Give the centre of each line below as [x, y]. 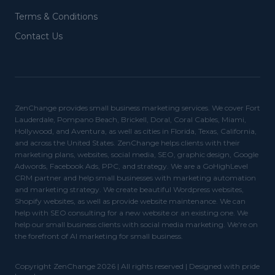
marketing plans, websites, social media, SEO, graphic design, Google [137, 154]
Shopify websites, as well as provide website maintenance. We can [130, 201]
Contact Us [39, 36]
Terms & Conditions [56, 17]
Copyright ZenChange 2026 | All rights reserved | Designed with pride [137, 266]
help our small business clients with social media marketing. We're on [136, 224]
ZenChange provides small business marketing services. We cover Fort [137, 108]
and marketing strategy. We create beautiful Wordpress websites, [129, 189]
